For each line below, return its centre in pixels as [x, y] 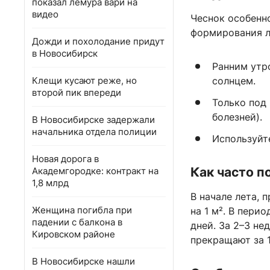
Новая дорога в [65, 159]
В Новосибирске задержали [93, 120]
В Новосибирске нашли [83, 261]
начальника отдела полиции [94, 132]
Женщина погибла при [82, 210]
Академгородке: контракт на [95, 171]
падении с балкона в [77, 222]
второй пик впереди [77, 93]
